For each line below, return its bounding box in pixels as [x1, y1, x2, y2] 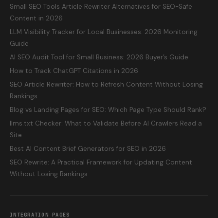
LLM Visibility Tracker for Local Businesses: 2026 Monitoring [10, 28, 198, 36]
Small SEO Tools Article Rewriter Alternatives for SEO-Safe [10, 2, 192, 11]
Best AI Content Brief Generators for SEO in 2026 [10, 145, 166, 153]
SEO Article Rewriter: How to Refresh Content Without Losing [10, 80, 203, 89]
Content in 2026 [10, 14, 63, 22]
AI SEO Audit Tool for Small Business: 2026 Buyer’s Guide [10, 53, 188, 61]
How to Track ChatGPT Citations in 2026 [10, 67, 138, 75]
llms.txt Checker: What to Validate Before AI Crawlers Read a [10, 119, 202, 127]
